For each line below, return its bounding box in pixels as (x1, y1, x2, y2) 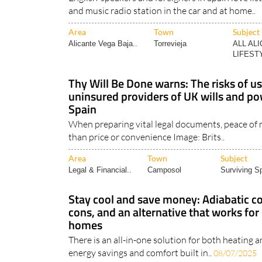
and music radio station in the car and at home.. (68, 5, 256, 17)
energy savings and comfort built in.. (68, 247, 213, 259)
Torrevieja (154, 39, 187, 49)
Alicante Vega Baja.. (68, 39, 137, 49)
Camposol (147, 166, 181, 175)
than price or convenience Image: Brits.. (68, 131, 225, 143)
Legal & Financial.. (68, 166, 132, 175)
